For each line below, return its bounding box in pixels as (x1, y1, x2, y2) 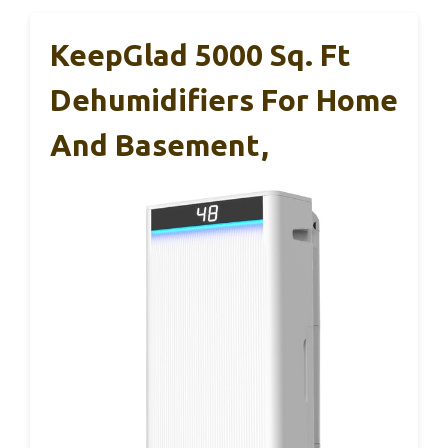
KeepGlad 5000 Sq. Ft (50, 37, 351, 72)
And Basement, (50, 127, 269, 162)
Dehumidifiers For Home (50, 82, 398, 117)
